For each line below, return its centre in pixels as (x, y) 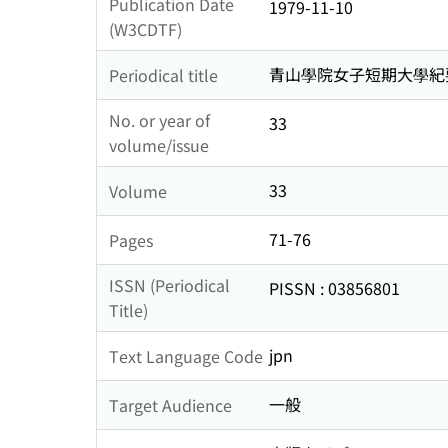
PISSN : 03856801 (334, 288)
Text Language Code (186, 355)
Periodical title (163, 74)
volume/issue (159, 145)
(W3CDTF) (145, 29)
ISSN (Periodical (169, 285)
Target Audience (170, 404)
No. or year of (159, 120)
